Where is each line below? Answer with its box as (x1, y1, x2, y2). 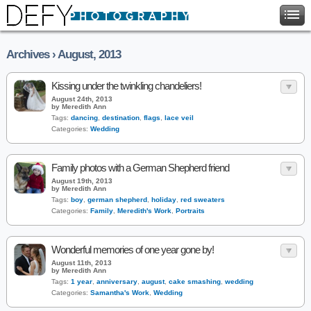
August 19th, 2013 (51, 177, 112, 185)
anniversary (96, 278, 137, 285)
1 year (71, 278, 92, 285)
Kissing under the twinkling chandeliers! (51, 80, 201, 92)
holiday (151, 196, 176, 203)
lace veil (165, 114, 194, 121)
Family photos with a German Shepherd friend (51, 162, 229, 174)
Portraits (176, 207, 205, 215)
